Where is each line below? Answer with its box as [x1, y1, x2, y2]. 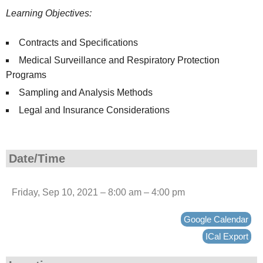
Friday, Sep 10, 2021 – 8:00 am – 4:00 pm [12, 187, 185, 197]
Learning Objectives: [6, 8, 92, 18]
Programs [6, 70, 46, 80]
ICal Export [205, 231, 248, 242]
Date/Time [9, 152, 65, 165]
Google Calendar [184, 214, 248, 225]
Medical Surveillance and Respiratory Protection [19, 55, 220, 65]
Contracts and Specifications [19, 38, 138, 48]
